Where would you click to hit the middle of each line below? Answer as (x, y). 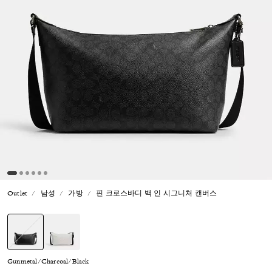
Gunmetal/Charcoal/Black (48, 262)
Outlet (18, 194)
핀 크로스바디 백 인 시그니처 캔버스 (157, 194)
